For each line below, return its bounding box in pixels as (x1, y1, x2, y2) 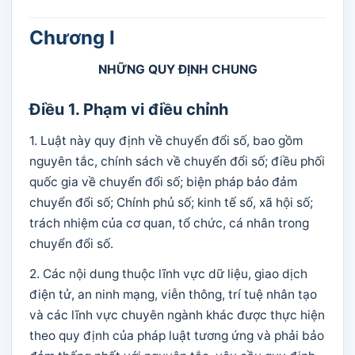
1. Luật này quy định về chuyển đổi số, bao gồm (29, 133, 303, 148)
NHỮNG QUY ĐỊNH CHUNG (97, 62, 258, 77)
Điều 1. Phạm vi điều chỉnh (29, 100, 228, 119)
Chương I (29, 26, 115, 49)
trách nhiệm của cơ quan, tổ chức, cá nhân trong (29, 216, 309, 231)
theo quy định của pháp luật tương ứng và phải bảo (29, 328, 324, 343)
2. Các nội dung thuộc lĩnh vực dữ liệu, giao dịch (29, 266, 307, 281)
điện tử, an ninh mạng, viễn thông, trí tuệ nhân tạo (29, 287, 317, 302)
